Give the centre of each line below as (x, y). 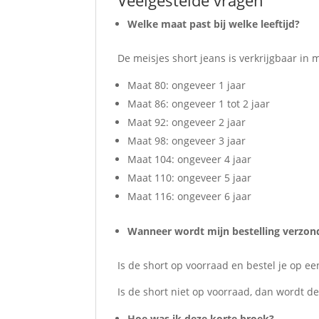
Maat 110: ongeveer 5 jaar (190, 178)
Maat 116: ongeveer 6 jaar (190, 197)
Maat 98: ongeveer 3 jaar (187, 141)
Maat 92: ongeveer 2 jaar (187, 122)
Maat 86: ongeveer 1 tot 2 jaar (199, 104)
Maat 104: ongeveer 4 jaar (190, 159)
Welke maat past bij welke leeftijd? (214, 24)
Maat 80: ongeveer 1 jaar (187, 85)
